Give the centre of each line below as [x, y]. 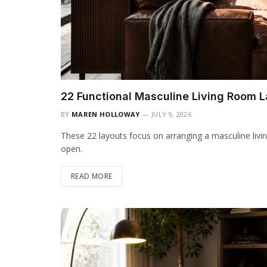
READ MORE [92, 176]
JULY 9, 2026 [171, 114]
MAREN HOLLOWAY [106, 114]
